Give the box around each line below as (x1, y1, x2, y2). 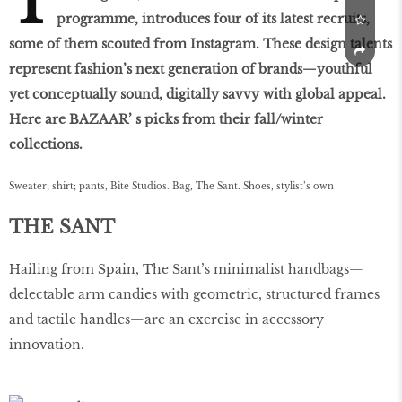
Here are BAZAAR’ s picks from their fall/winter (9, 111, 323, 128)
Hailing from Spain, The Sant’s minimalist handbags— (9, 260, 363, 277)
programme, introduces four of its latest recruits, (57, 11, 370, 28)
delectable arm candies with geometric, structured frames (9, 285, 380, 302)
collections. (9, 136, 83, 153)
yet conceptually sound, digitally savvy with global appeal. (9, 86, 386, 103)
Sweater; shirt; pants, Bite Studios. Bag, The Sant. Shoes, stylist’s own (9, 180, 334, 193)
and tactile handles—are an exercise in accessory (9, 310, 324, 328)
